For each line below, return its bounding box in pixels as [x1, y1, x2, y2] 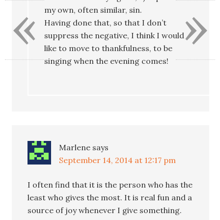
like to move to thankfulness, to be [44, 43, 173, 53]
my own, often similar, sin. [44, 4, 142, 15]
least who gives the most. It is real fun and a [27, 192, 192, 202]
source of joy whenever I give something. [27, 205, 182, 215]
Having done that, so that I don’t [44, 17, 167, 27]
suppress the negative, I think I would [44, 30, 185, 40]
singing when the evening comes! [44, 55, 169, 66]
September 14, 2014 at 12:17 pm [59, 155, 176, 165]
